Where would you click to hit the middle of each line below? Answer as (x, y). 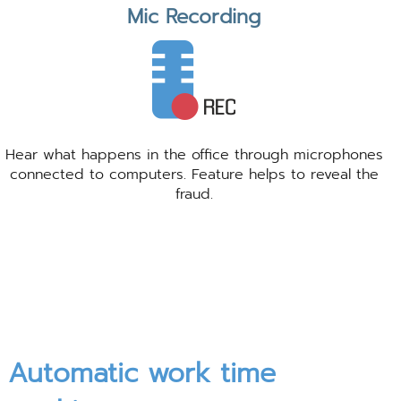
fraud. (194, 195)
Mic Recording (194, 17)
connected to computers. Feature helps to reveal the (194, 175)
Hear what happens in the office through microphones (194, 155)
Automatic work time (141, 374)
